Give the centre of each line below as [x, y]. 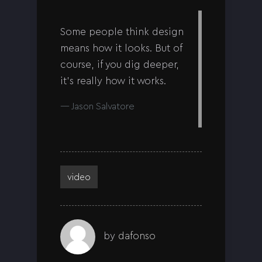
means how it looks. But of [121, 48]
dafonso [137, 235]
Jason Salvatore [103, 106]
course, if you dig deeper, [120, 64]
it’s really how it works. [113, 81]
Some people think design [122, 32]
